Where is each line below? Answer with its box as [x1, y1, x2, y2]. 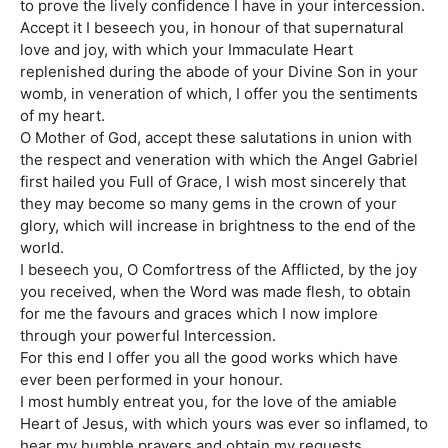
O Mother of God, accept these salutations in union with [20, 128, 412, 148]
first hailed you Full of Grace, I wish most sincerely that [20, 172, 406, 192]
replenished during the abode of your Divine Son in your [20, 62, 418, 82]
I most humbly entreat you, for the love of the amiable [20, 392, 397, 412]
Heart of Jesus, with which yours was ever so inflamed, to [20, 414, 428, 434]
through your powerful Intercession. [20, 326, 276, 346]
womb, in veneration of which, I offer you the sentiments [20, 84, 418, 104]
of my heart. [20, 106, 105, 126]
